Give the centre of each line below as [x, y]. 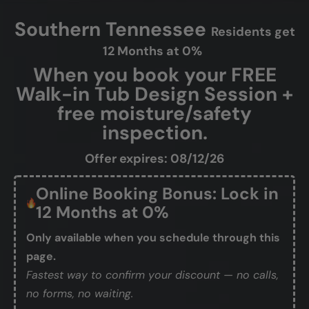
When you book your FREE [154, 74]
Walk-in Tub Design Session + [154, 94]
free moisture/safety [154, 113]
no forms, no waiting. [80, 293]
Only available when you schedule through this [153, 237]
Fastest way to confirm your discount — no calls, [152, 275]
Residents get [253, 31]
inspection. [154, 132]
